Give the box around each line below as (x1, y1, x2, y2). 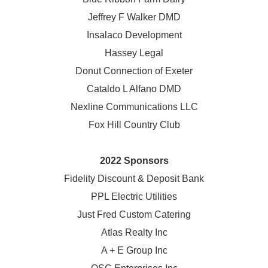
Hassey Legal (105, 47, 163, 58)
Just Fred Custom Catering (77, 209, 191, 220)
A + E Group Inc (100, 245, 167, 255)
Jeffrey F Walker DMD (87, 11, 181, 22)
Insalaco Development (86, 29, 182, 40)
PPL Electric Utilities (91, 191, 177, 202)
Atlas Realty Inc (100, 227, 167, 237)
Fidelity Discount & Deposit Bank (64, 173, 204, 184)
